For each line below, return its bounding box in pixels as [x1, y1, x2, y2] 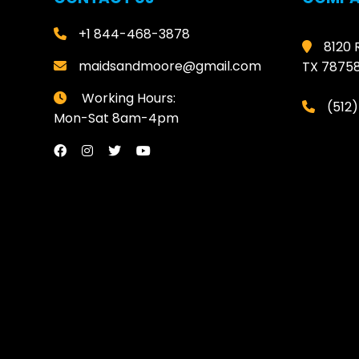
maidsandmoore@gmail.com [79, 57, 261, 76]
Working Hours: [79, 89, 175, 108]
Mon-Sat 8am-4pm [54, 109, 179, 128]
